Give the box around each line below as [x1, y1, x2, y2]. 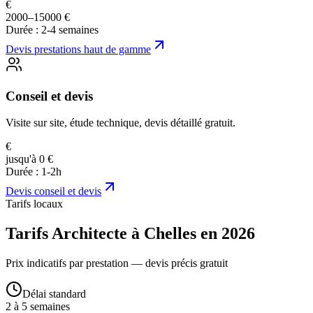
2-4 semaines [41, 23, 99, 36]
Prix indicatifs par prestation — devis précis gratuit [6, 257, 228, 270]
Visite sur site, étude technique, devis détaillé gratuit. [6, 117, 235, 129]
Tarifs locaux [6, 198, 63, 210]
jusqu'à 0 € [6, 153, 53, 166]
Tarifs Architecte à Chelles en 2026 [6, 224, 255, 243]
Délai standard [22, 288, 86, 300]
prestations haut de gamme [34, 43, 151, 55]
